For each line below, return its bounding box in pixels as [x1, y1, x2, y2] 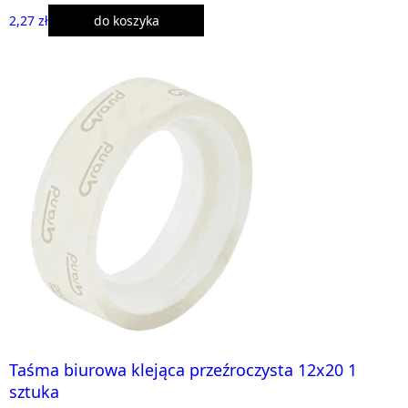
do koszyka [93, 11, 159, 29]
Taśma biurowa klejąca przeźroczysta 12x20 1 [9, 358, 357, 381]
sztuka [9, 380, 59, 403]
